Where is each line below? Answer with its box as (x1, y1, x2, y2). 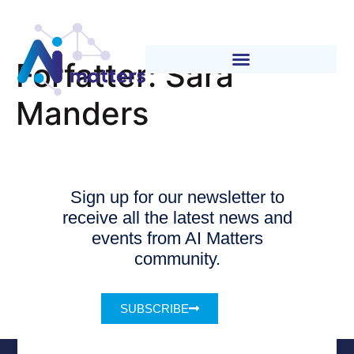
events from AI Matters (91, 228, 263, 248)
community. (134, 248, 220, 269)
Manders (16, 93, 149, 133)
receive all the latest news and (62, 207, 292, 228)
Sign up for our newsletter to (70, 186, 284, 207)
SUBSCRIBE (120, 302, 190, 316)
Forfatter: (16, 55, 165, 95)
